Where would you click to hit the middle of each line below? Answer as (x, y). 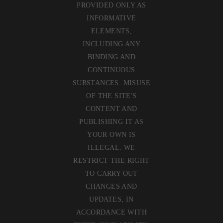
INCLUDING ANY (111, 44)
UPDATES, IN (111, 199)
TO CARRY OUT (111, 173)
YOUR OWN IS (111, 134)
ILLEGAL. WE (111, 147)
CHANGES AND (111, 186)
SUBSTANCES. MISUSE (111, 83)
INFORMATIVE (111, 18)
